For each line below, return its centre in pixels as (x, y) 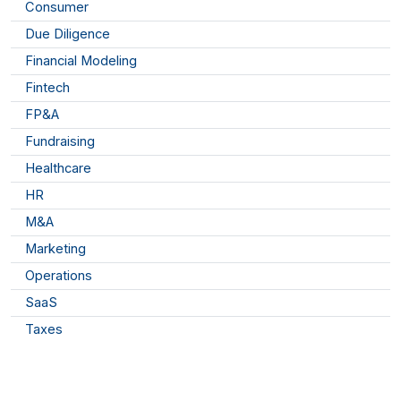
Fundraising (60, 142)
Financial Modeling (81, 61)
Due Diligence (68, 34)
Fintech (47, 88)
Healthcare (58, 169)
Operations (59, 276)
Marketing (55, 249)
